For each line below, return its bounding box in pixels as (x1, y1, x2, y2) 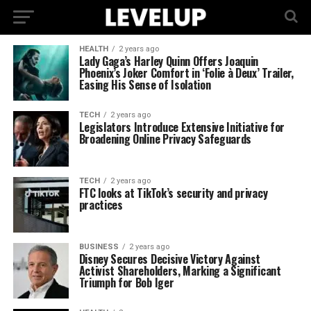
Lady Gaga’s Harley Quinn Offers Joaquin (78, 53, 259, 69)
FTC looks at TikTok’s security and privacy (78, 185, 268, 201)
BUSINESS (78, 242, 119, 251)
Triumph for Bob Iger (78, 274, 174, 291)
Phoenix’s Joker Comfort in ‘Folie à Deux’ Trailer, (78, 65, 294, 81)
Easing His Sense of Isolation (78, 76, 211, 93)
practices (78, 196, 123, 213)
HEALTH (78, 44, 108, 53)
